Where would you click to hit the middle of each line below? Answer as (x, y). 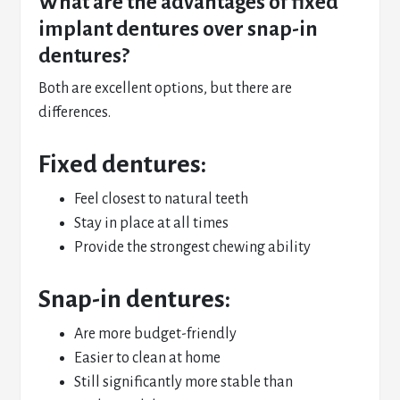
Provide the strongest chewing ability (193, 247)
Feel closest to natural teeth (162, 199)
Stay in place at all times (152, 223)
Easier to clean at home (148, 358)
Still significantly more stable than (184, 382)
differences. (75, 112)
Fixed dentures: (123, 164)
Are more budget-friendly (156, 334)
